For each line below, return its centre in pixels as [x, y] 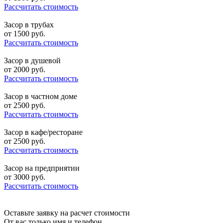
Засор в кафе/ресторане [43, 132]
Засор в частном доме [41, 97]
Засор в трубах [29, 25]
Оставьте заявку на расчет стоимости [67, 213]
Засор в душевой [32, 61]
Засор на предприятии [42, 168]
